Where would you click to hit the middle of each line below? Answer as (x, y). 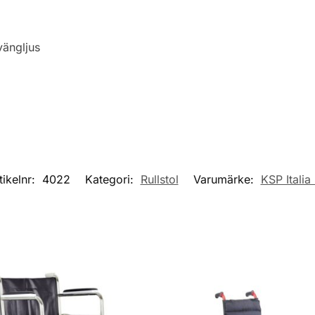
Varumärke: (225, 180)
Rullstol (159, 180)
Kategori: (111, 180)
